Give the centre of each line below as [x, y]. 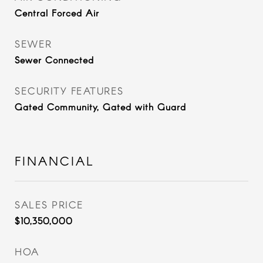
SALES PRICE [49, 204]
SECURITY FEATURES [69, 90]
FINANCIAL [55, 161]
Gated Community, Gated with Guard [100, 107]
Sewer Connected [54, 60]
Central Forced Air [57, 13]
